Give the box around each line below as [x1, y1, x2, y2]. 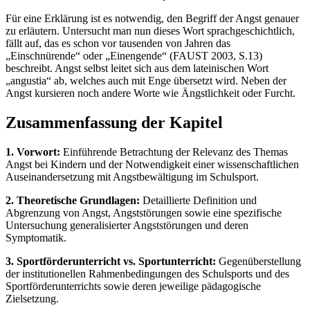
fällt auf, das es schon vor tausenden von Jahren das [6, 37, 230, 50]
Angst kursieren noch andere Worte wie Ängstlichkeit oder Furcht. [6, 87, 295, 100]
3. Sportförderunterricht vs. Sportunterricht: [6, 255, 216, 267]
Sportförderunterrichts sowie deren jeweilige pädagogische [6, 280, 261, 292]
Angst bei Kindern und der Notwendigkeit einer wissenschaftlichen [6, 158, 299, 170]
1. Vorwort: [6, 145, 60, 158]
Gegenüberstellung [216, 255, 301, 267]
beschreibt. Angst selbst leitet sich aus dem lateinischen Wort [6, 62, 268, 75]
